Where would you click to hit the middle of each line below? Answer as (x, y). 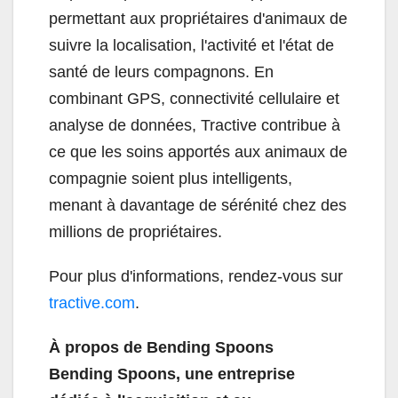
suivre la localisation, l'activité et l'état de (191, 46)
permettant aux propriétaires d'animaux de (198, 19)
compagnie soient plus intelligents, (171, 179)
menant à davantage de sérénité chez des (198, 206)
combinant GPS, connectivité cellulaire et (194, 99)
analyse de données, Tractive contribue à (195, 126)
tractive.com (92, 303)
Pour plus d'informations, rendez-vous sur (196, 277)
